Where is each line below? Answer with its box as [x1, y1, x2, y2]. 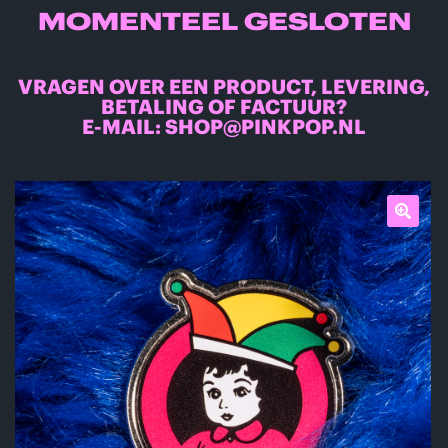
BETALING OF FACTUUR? [101, 94, 347, 120]
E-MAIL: [82, 114, 161, 140]
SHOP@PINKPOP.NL [165, 114, 366, 140]
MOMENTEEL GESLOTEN [37, 5, 411, 36]
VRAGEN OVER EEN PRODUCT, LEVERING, [18, 74, 430, 100]
